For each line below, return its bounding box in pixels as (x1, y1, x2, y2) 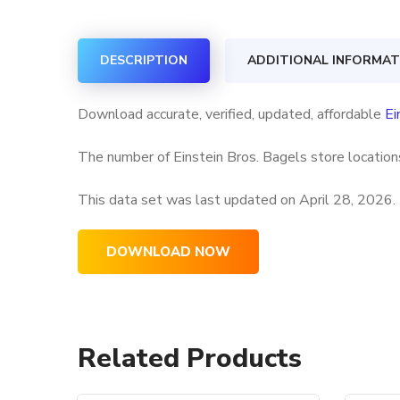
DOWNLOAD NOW (106, 243, 230, 261)
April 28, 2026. (299, 190, 396, 210)
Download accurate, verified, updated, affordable (78, 104, 385, 124)
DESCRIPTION (100, 52, 187, 69)
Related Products (78, 340, 302, 377)
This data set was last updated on (78, 190, 299, 210)
